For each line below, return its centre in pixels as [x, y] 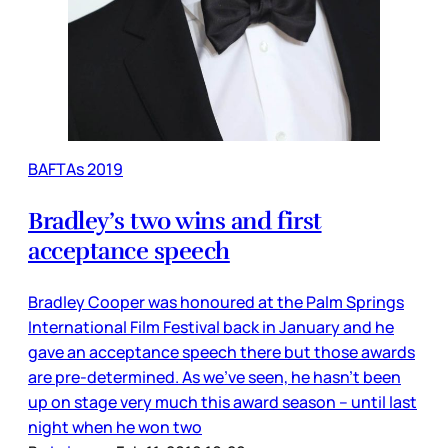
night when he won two [115, 427]
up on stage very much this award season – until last [222, 402]
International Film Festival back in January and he [211, 327]
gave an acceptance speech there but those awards [221, 352]
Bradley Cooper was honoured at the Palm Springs [216, 302]
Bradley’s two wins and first [175, 221]
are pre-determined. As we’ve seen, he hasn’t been [214, 377]
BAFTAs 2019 [75, 169]
